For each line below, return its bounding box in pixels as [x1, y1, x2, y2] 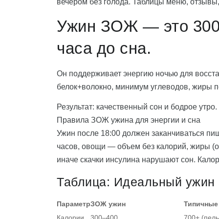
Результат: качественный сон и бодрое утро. [57, 103, 217, 111]
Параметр [57, 200, 90, 208]
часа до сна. [57, 39, 151, 58]
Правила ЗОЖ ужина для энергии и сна [57, 116, 200, 125]
